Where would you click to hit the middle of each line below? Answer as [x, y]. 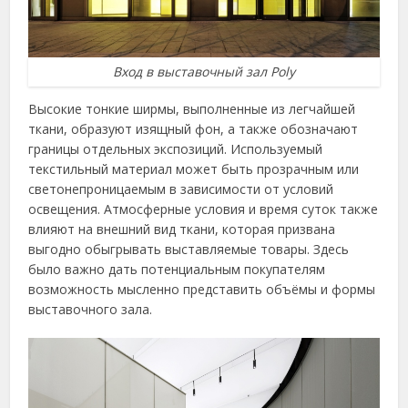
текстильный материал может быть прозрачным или [194, 169]
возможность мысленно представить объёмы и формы [202, 290]
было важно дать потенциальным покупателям [177, 270]
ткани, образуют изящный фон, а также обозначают [194, 129]
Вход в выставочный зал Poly [204, 72]
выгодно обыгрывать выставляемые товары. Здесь [189, 250]
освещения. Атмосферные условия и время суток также [204, 209]
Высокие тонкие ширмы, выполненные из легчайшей [192, 109]
